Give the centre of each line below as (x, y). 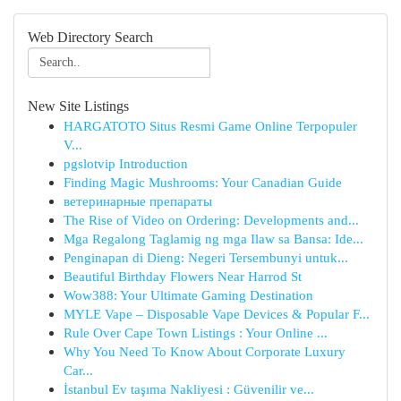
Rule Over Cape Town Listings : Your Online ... (196, 333)
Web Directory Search (90, 37)
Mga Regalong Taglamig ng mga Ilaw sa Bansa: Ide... (213, 239)
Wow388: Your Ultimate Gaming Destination (188, 295)
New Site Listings (78, 106)
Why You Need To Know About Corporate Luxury (205, 351)
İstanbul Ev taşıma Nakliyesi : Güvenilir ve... (189, 389)
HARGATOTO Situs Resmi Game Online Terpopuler (210, 126)
